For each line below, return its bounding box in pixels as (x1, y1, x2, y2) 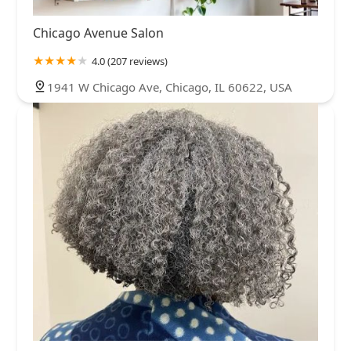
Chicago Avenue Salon (33, 24, 164, 42)
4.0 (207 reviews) (92, 54, 168, 69)
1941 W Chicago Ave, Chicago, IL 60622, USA (47, 79, 292, 96)
